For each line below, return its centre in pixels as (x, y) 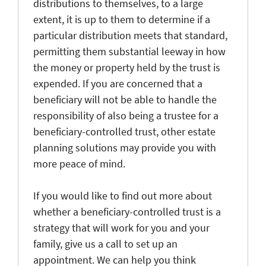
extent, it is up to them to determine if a (122, 19)
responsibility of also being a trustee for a (126, 115)
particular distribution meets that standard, (130, 35)
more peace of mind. (79, 163)
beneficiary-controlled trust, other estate (124, 131)
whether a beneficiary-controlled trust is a (127, 211)
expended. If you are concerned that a (118, 83)
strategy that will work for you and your (121, 227)
